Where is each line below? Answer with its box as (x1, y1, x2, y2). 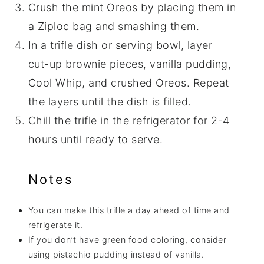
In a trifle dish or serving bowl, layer (28, 39, 213, 52)
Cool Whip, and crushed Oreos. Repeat (28, 77, 229, 90)
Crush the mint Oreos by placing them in (28, 1, 236, 14)
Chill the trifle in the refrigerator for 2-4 (28, 114, 230, 127)
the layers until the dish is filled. (28, 95, 192, 108)
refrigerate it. (28, 220, 83, 230)
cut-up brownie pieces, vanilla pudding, (28, 58, 232, 71)
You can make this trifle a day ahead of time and (28, 205, 230, 216)
